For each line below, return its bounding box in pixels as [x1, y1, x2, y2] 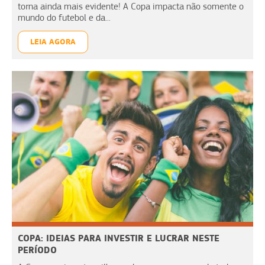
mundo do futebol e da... [18, 12, 111, 23]
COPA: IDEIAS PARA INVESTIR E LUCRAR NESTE [18, 232, 219, 244]
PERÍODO [18, 244, 57, 256]
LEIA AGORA [30, 36, 76, 47]
